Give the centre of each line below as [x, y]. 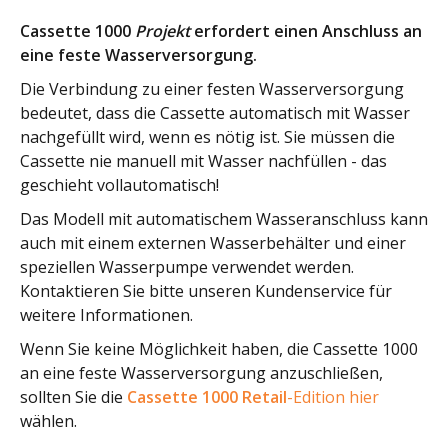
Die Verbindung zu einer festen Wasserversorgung [212, 88]
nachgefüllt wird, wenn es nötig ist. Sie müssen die [207, 136]
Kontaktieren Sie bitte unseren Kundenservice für [206, 290]
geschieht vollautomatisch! [119, 184]
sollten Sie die [73, 396]
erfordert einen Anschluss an [306, 30]
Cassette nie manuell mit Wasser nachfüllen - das [203, 160]
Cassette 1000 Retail [207, 396]
